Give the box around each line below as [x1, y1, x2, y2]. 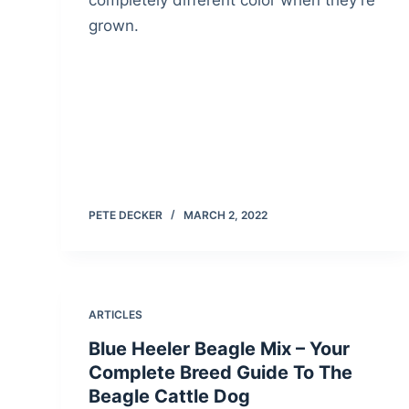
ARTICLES [89, 308, 143, 322]
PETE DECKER [89, 208, 163, 223]
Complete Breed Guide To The [89, 362, 353, 384]
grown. [89, 16, 140, 36]
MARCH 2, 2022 [184, 208, 268, 223]
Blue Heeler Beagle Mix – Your [89, 338, 351, 361]
